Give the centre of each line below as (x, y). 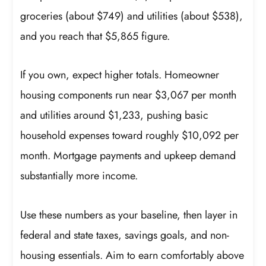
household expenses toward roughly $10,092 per (130, 136)
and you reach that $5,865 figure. (95, 36)
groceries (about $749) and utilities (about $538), (132, 16)
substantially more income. (79, 176)
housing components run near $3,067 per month (129, 95)
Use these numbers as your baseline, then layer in (129, 215)
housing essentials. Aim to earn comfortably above (132, 255)
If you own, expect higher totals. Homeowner (120, 75)
